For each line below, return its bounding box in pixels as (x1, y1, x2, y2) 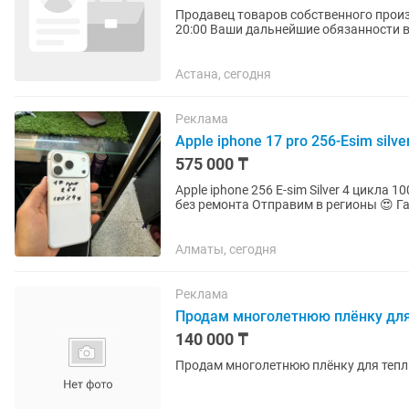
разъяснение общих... (175, 37, 306, 51)
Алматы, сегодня (175, 242, 277, 257)
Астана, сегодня (175, 67, 271, 81)
